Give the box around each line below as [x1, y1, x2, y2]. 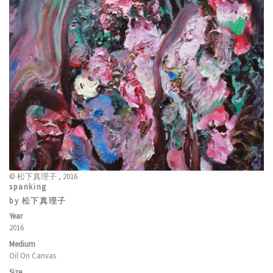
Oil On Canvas [9, 250, 56, 260]
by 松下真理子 [9, 195, 66, 205]
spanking [9, 181, 47, 191]
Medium [9, 238, 35, 249]
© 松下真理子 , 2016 [9, 171, 77, 181]
